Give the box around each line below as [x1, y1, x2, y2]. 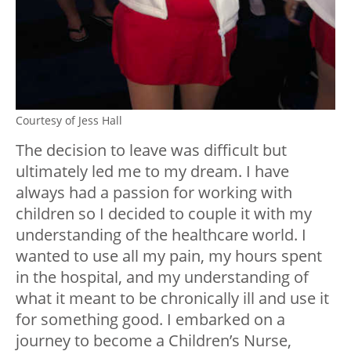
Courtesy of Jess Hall [16, 112, 122, 128]
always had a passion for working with [16, 181, 292, 203]
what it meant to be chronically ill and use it [16, 287, 329, 309]
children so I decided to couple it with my [16, 202, 312, 224]
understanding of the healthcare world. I [16, 223, 306, 245]
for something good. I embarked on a [16, 308, 285, 330]
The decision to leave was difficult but [16, 139, 287, 161]
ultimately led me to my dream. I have [16, 160, 289, 182]
